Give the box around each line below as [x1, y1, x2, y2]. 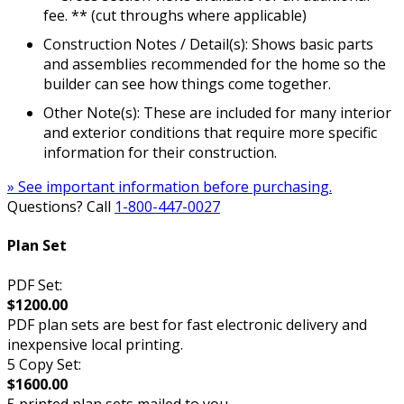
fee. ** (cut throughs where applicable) [43, 5, 307, 26]
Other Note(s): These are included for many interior [43, 103, 391, 124]
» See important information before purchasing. [7, 177, 332, 197]
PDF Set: [7, 274, 62, 295]
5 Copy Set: [7, 353, 81, 374]
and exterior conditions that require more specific [43, 123, 377, 143]
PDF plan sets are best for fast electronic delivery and [7, 314, 367, 335]
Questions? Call [7, 197, 115, 217]
